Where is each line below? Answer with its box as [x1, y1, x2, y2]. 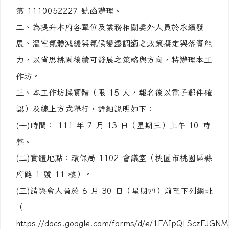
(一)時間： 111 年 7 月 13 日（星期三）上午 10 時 [16, 116, 210, 124]
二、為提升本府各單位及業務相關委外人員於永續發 [16, 18, 204, 26]
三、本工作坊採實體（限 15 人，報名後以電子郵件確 [16, 83, 212, 91]
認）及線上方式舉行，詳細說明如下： [16, 100, 155, 108]
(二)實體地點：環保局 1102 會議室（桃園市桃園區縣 [16, 149, 212, 157]
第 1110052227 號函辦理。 [16, 2, 122, 10]
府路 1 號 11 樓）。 [16, 165, 93, 173]
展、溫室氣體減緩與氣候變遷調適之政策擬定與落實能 [16, 34, 212, 42]
